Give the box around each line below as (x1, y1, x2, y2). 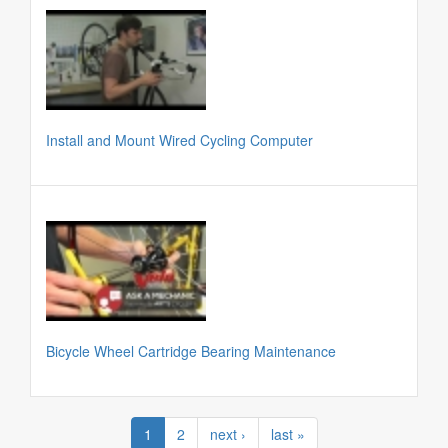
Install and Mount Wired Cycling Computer (46, 129, 313, 150)
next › (209, 423, 246, 444)
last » (270, 423, 305, 444)
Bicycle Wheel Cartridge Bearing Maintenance (46, 340, 336, 361)
